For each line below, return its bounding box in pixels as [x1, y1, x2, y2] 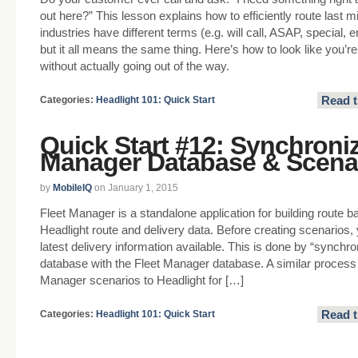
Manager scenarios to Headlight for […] [40, 272, 244, 287]
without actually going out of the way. [40, 58, 229, 73]
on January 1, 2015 [92, 181, 178, 193]
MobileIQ [53, 181, 92, 193]
